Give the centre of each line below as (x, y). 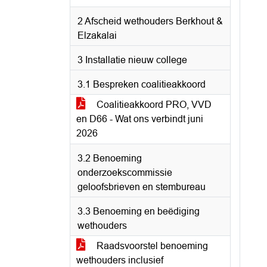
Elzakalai (97, 35)
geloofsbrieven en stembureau (142, 187)
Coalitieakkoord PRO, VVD (153, 105)
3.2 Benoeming (110, 158)
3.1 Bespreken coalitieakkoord (142, 84)
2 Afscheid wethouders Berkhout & (150, 21)
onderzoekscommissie (125, 173)
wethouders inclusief (120, 260)
